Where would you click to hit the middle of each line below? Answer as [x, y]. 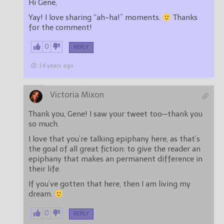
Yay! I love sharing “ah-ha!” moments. [104, 18]
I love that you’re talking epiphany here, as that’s [114, 139]
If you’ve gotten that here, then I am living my [109, 184]
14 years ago [56, 66]
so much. [44, 124]
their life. [44, 169]
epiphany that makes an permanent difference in [115, 159]
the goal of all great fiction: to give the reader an [114, 149]
